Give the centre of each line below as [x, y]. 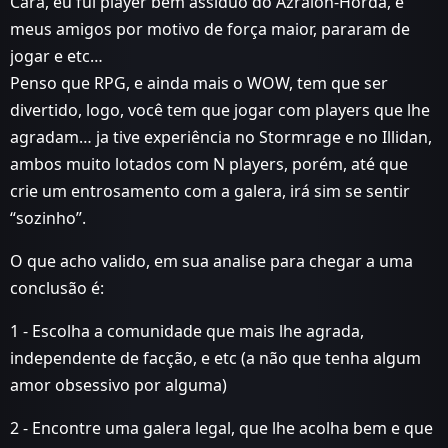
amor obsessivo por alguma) [118, 384]
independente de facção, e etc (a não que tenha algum [215, 357]
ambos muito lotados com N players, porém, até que [209, 163]
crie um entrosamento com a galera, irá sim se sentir [210, 190]
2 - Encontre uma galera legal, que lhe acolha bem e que [221, 427]
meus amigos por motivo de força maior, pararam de [210, 28]
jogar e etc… [56, 55]
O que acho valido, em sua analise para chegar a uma [211, 260]
